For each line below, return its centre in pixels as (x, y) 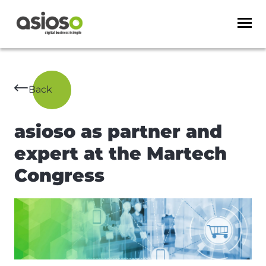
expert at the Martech (121, 154)
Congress (59, 176)
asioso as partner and (118, 132)
